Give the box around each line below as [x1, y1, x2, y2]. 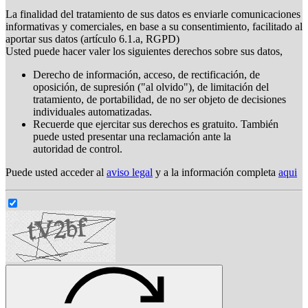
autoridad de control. [33, 142, 122, 155]
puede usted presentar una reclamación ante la [33, 130, 231, 142]
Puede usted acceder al [5, 166, 107, 178]
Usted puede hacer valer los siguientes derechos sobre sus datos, [5, 45, 283, 57]
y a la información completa [153, 166, 278, 178]
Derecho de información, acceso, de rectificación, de [33, 68, 260, 80]
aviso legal [107, 166, 153, 178]
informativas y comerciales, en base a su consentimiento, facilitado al [5, 20, 302, 32]
